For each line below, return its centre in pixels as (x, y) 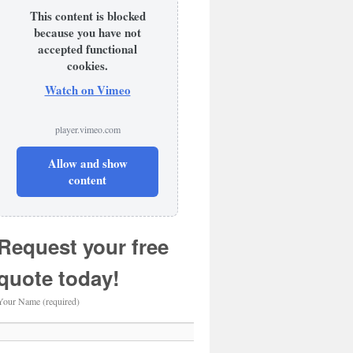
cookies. (87, 65)
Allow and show (87, 163)
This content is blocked (87, 16)
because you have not (87, 32)
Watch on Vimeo (87, 90)
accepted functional (87, 49)
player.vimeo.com (87, 129)
